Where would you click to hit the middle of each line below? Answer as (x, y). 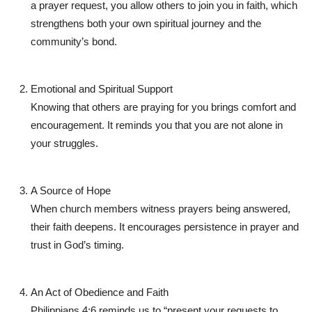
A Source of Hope (71, 191)
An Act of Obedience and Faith (100, 292)
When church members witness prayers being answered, (161, 209)
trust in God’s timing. (77, 245)
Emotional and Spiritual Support (102, 89)
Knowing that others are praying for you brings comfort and (163, 107)
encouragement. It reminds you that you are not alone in (157, 125)
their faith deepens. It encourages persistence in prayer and (165, 227)
